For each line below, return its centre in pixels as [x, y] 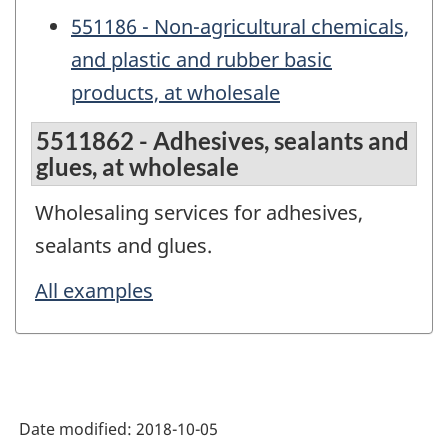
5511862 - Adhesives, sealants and [222, 141]
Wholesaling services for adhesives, [199, 213]
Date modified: [77, 429]
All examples [94, 290]
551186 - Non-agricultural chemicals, [240, 26]
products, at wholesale [175, 92]
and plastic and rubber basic [201, 59]
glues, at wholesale [137, 167]
